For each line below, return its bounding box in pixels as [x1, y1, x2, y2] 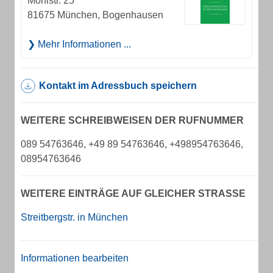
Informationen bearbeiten [21, 253, 129, 263]
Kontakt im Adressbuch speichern [39, 80, 197, 91]
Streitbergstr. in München [21, 212, 128, 222]
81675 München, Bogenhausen [27, 10, 163, 20]
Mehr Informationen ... [35, 39, 131, 49]
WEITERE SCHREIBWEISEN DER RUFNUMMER [21, 115, 244, 126]
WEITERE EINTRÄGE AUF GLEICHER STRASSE [21, 188, 239, 199]
